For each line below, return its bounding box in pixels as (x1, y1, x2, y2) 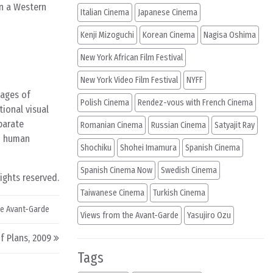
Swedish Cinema (161, 165, 217, 175)
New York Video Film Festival (80, 75, 178, 85)
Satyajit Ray (214, 120, 255, 130)
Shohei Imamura (120, 143, 177, 153)
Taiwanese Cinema (80, 188, 144, 198)
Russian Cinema (151, 120, 206, 130)
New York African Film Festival (80, 52, 183, 63)
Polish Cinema (80, 97, 129, 108)
